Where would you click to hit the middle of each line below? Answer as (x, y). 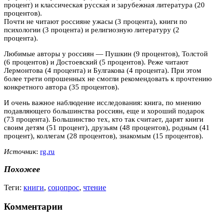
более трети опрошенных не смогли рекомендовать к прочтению (108, 78)
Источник (20, 151)
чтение (95, 187)
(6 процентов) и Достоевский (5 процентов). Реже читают (96, 62)
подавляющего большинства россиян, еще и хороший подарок (104, 111)
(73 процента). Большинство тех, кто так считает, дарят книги (104, 119)
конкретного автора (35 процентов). (62, 87)
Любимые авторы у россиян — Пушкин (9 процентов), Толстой (106, 54)
